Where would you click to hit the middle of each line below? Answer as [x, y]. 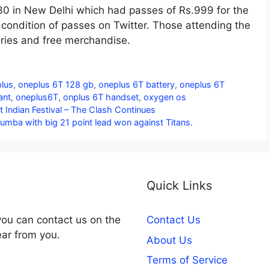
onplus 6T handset [101, 97]
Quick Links [179, 186]
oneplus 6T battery [137, 85]
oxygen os [165, 97]
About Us [169, 240]
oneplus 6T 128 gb [56, 85]
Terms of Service [187, 260]
